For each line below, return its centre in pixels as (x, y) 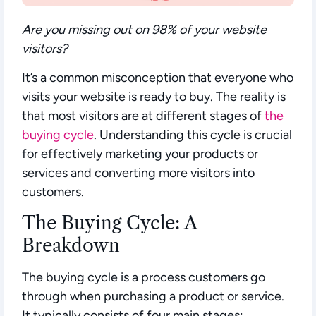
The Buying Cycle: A (109, 223)
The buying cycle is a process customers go (144, 278)
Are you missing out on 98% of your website (144, 30)
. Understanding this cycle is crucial (193, 135)
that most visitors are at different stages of (143, 116)
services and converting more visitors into (138, 173)
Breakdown (71, 246)
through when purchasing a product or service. (153, 297)
